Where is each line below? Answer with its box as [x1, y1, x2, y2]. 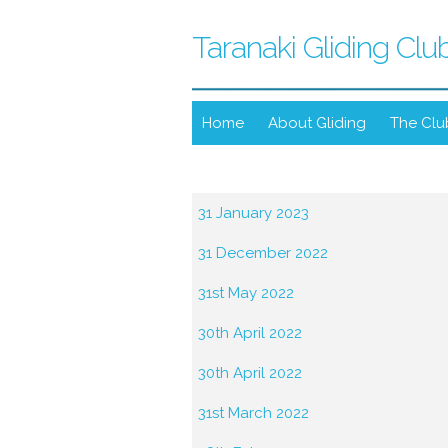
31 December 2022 [198, 244, 328, 262]
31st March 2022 [198, 404, 309, 422]
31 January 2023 [198, 204, 309, 222]
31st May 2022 [198, 284, 294, 302]
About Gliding [268, 114, 366, 132]
